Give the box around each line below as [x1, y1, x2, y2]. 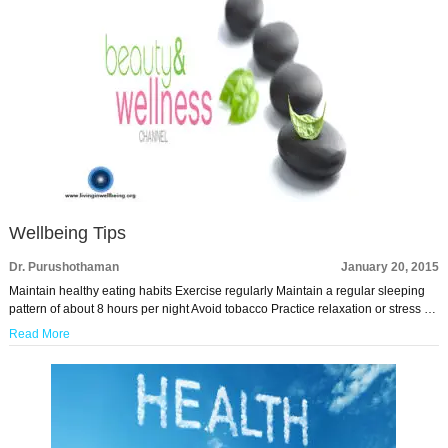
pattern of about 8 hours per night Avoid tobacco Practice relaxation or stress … [8, 302, 436, 316]
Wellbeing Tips [8, 223, 126, 243]
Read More [8, 327, 70, 341]
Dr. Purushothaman [8, 260, 119, 274]
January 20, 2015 [341, 260, 440, 274]
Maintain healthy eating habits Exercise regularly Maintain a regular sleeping [8, 284, 425, 298]
